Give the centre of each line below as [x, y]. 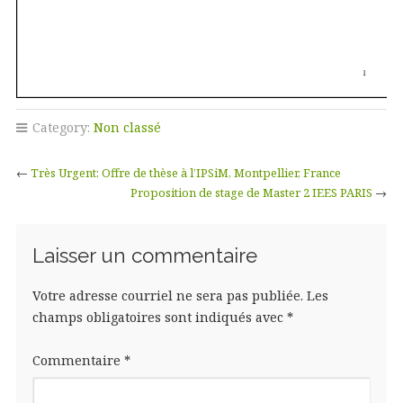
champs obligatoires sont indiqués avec [159, 317]
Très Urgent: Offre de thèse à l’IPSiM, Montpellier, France [185, 172]
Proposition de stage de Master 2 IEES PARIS [252, 192]
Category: [61, 127]
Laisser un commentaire [144, 255]
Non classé [127, 127]
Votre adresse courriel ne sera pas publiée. [167, 295]
